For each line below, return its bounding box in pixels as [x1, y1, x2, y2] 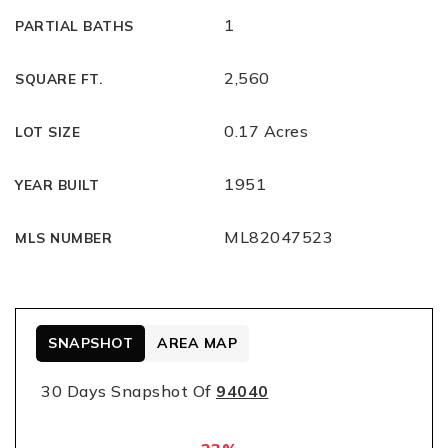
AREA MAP [157, 334, 237, 352]
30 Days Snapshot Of [41, 381, 216, 401]
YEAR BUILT [15, 176, 99, 193]
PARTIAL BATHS [15, 17, 134, 34]
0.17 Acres [224, 121, 308, 141]
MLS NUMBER [15, 229, 112, 246]
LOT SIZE [15, 123, 80, 140]
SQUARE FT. [15, 70, 102, 87]
